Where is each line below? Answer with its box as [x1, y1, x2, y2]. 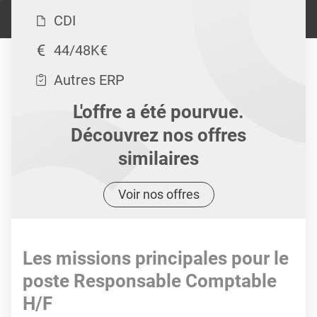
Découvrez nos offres [71, 125, 246, 146]
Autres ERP [54, 71, 125, 88]
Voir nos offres [117, 187, 200, 202]
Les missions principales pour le [23, 248, 289, 269]
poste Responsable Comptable [23, 270, 277, 292]
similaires [118, 148, 199, 169]
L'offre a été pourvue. [73, 101, 244, 122]
